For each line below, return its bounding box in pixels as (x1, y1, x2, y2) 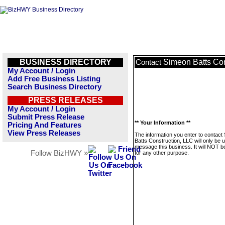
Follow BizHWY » (31, 149, 88, 157)
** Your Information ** (135, 120, 190, 126)
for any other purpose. (135, 150, 189, 156)
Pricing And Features (8, 121, 81, 129)
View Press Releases (8, 129, 80, 137)
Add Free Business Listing (8, 75, 100, 83)
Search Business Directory (8, 83, 101, 91)
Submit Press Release (8, 113, 84, 121)
